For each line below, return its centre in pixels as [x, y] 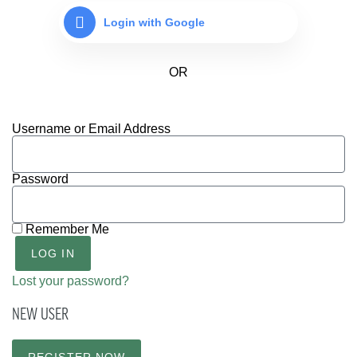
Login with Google [154, 22]
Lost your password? [71, 280]
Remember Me [66, 229]
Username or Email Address [91, 128]
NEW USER [40, 315]
